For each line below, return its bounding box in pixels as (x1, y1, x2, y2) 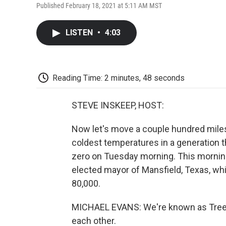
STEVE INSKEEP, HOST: (72, 100, 164, 111)
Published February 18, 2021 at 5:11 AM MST (36, 1, 162, 10)
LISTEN (66, 27, 95, 37)
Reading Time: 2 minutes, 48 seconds (52, 73, 185, 83)
